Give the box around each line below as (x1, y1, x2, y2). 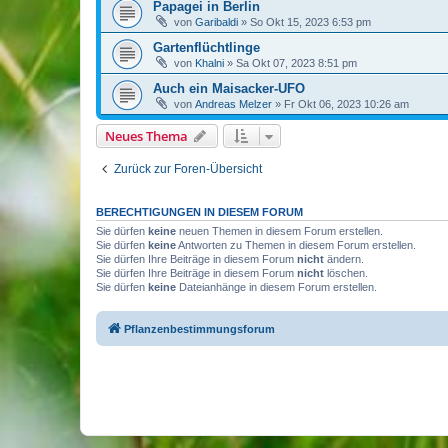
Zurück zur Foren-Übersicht (114, 162, 262, 177)
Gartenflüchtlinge (153, 40, 260, 56)
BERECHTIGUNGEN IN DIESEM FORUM (96, 206, 303, 219)
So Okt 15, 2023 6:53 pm (250, 16, 371, 29)
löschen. (324, 267, 368, 280)
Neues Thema (105, 127, 188, 146)
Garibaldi (195, 16, 238, 29)
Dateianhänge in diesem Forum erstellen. (176, 281, 377, 294)
